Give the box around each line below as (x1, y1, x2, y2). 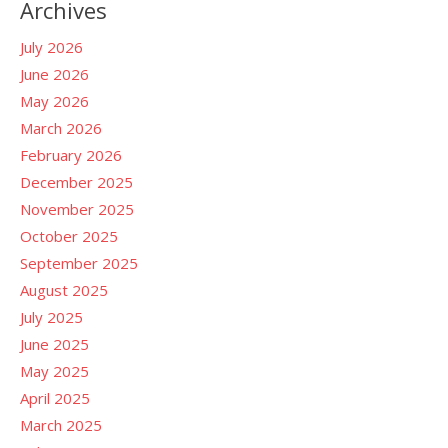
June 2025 (20, 333, 89, 354)
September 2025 (20, 252, 138, 273)
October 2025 (20, 225, 118, 246)
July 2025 (20, 306, 83, 327)
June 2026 (20, 63, 89, 84)
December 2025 (20, 171, 133, 192)
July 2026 (20, 36, 83, 57)
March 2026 (20, 117, 102, 138)
